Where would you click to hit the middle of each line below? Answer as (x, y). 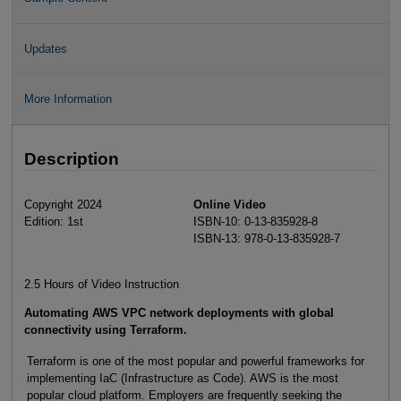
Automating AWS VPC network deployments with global (179, 313)
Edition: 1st (53, 222)
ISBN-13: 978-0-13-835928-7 (267, 239)
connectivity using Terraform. (105, 330)
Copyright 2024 (63, 205)
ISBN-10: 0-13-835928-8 (256, 222)
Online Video (230, 205)
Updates (45, 48)
